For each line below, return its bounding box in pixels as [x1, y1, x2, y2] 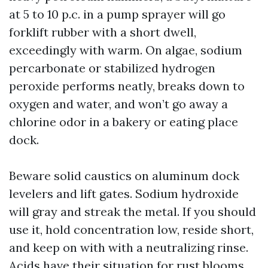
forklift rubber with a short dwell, [9, 25, 196, 39]
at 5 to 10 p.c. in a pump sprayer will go [9, 7, 226, 22]
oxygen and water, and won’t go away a [9, 96, 228, 111]
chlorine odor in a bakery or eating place [9, 114, 238, 129]
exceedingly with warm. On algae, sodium [9, 42, 242, 57]
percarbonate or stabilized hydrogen [9, 60, 215, 75]
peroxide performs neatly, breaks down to [9, 78, 245, 93]
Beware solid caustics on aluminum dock [9, 168, 239, 183]
